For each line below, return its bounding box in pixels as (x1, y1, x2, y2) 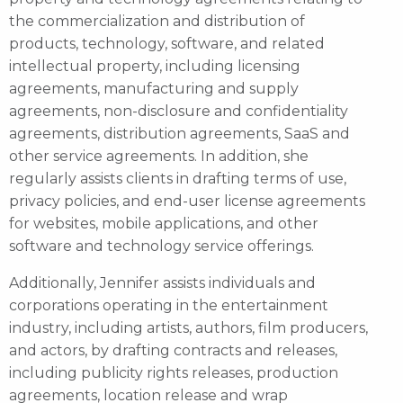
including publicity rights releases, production (9, 363, 338, 381)
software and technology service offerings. (9, 237, 314, 255)
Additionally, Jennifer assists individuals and (9, 273, 316, 291)
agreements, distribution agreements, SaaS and (9, 124, 350, 142)
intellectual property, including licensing (9, 57, 300, 75)
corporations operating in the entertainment (9, 296, 328, 314)
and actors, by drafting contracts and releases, (9, 341, 337, 359)
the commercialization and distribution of (9, 12, 305, 30)
